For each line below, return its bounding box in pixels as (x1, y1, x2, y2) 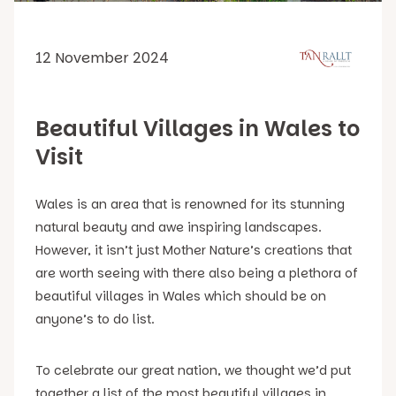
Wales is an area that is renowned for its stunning (35, 195, 345, 213)
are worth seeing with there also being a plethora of (35, 264, 358, 282)
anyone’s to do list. (35, 310, 155, 328)
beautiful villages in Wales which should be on (35, 287, 326, 305)
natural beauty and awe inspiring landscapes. (35, 218, 322, 236)
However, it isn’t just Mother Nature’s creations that (35, 241, 352, 259)
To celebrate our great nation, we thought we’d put (35, 362, 351, 379)
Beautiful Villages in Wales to (35, 114, 360, 143)
